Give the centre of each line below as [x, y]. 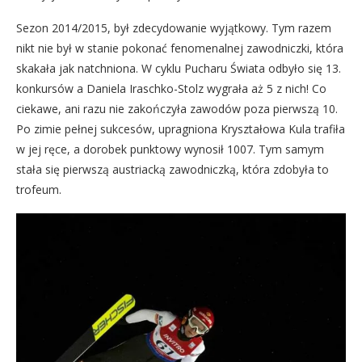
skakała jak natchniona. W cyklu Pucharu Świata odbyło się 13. [179, 68]
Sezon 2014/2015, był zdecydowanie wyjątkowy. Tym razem [174, 28]
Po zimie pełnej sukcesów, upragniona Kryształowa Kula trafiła [181, 129]
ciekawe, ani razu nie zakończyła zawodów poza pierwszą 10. [177, 109]
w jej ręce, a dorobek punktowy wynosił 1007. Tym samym [170, 149]
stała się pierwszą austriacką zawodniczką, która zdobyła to [173, 169]
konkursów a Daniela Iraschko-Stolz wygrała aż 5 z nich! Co [171, 88]
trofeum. [39, 189]
